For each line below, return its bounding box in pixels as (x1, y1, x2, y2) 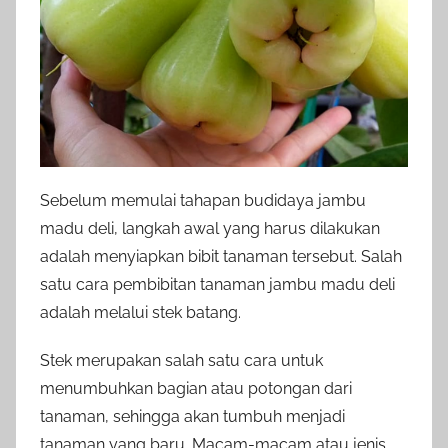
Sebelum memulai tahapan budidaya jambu (40, 190, 366, 210)
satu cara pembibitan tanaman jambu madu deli (40, 274, 395, 294)
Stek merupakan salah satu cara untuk (40, 350, 323, 370)
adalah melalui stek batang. (40, 302, 241, 322)
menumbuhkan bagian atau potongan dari (40, 378, 352, 398)
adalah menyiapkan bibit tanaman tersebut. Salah (40, 246, 402, 266)
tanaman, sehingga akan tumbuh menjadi (40, 406, 345, 426)
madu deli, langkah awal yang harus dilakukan (40, 218, 380, 238)
